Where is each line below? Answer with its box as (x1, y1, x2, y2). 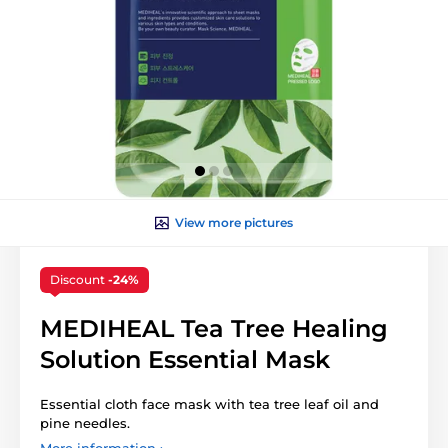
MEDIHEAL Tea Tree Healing (40, 314, 388, 344)
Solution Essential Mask (40, 345, 330, 375)
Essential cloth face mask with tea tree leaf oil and (40, 396, 379, 413)
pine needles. (40, 415, 130, 432)
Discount (50, 272, 108, 288)
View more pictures (175, 215, 293, 231)
